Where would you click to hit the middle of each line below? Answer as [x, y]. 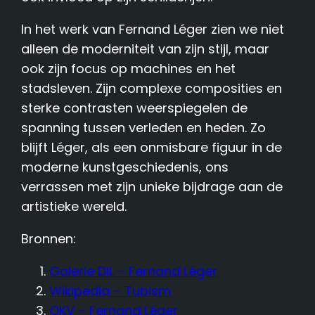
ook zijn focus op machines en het [129, 68]
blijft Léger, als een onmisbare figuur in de [152, 147]
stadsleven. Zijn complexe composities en [152, 88]
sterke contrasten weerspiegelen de [135, 108]
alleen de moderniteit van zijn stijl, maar [146, 49]
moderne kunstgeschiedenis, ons [125, 167]
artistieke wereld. [74, 206]
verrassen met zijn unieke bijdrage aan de [152, 186]
